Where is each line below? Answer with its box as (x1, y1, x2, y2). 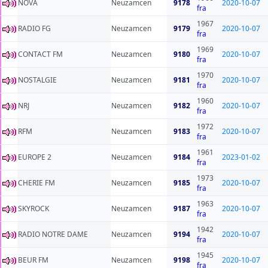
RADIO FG (18, 23, 51, 34)
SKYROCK (18, 203, 49, 214)
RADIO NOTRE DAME (18, 229, 88, 240)
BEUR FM (18, 255, 48, 266)
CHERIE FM (18, 178, 55, 188)
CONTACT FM (18, 49, 63, 60)
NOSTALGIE (18, 75, 57, 86)
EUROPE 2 (18, 152, 51, 163)
